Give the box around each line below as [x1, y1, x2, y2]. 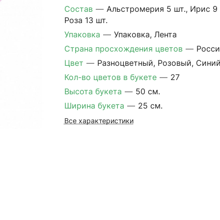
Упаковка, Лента [113, 29, 177, 39]
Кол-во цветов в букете [64, 72, 159, 82]
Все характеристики [64, 117, 134, 125]
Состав [64, 4, 95, 14]
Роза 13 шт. [64, 15, 108, 25]
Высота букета [64, 86, 124, 96]
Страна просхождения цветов [64, 44, 185, 54]
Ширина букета [64, 101, 127, 110]
